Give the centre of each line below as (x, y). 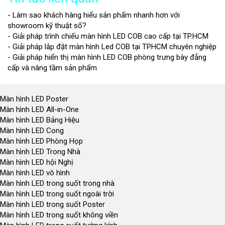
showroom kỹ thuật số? (47, 26)
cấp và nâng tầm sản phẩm (52, 68)
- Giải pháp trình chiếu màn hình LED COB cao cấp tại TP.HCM (108, 36)
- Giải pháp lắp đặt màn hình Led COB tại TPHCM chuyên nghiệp (112, 47)
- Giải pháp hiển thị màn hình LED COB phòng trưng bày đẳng (107, 58)
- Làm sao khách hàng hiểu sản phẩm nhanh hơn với (94, 15)
